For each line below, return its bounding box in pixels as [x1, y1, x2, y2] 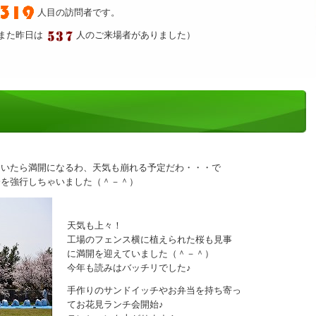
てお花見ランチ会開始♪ [67, 299, 164, 310]
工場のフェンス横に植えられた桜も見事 [67, 234, 232, 245]
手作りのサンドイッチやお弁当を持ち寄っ [67, 285, 241, 296]
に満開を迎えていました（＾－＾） [67, 248, 214, 259]
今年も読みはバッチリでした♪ [67, 262, 191, 273]
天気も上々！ [67, 220, 122, 231]
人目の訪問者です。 [35, 7, 120, 18]
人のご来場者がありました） [73, 30, 195, 40]
